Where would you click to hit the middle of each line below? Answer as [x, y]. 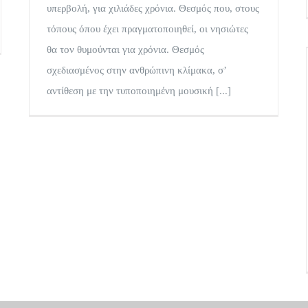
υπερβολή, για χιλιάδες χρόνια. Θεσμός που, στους [153, 9]
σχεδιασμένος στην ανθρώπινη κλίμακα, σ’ [136, 70]
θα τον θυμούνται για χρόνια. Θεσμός [125, 50]
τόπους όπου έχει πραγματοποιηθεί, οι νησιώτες [147, 29]
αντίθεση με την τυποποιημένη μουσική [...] [139, 91]
